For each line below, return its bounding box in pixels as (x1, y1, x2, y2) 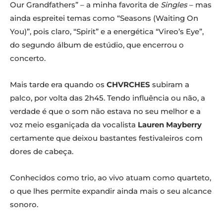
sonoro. (10, 200, 38, 210)
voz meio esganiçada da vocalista (10, 120, 136, 130)
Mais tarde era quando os (10, 80, 105, 90)
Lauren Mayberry (136, 120, 202, 130)
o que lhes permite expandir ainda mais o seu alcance (10, 186, 212, 196)
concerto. (10, 54, 46, 63)
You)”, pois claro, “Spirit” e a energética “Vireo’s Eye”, (10, 27, 204, 37)
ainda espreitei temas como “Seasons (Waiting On (10, 13, 198, 23)
